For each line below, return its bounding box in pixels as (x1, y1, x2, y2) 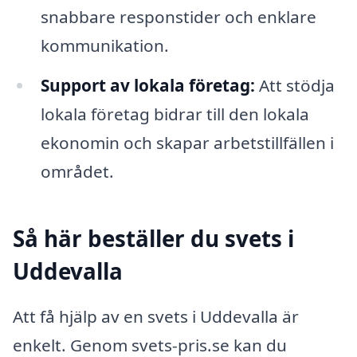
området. (40, 159, 114, 182)
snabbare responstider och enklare (40, 5, 316, 28)
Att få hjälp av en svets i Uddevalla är (13, 305, 299, 328)
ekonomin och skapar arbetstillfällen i (40, 131, 334, 154)
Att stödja (254, 73, 335, 96)
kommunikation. (40, 33, 169, 57)
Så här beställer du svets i (13, 222, 294, 253)
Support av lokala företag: (40, 73, 255, 96)
